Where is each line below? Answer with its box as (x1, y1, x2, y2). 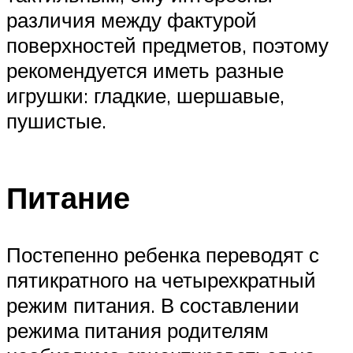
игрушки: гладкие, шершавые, (6, 82, 284, 108)
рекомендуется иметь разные (6, 57, 284, 83)
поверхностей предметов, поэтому (6, 32, 329, 58)
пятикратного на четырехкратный (6, 266, 316, 292)
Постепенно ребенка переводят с (6, 241, 319, 267)
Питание (6, 178, 130, 217)
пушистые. (6, 107, 106, 133)
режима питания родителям (6, 317, 269, 343)
